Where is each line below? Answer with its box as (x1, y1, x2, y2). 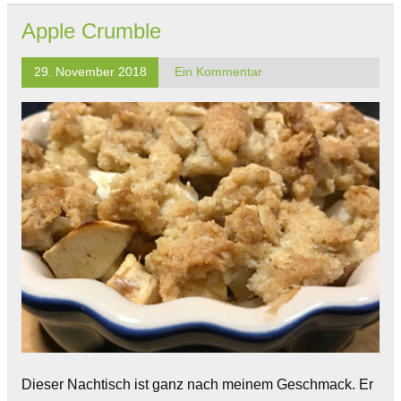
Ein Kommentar (174, 64, 262, 79)
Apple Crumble (21, 18, 161, 43)
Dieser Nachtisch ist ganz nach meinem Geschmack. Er (21, 376, 373, 392)
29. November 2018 (33, 64, 147, 79)
